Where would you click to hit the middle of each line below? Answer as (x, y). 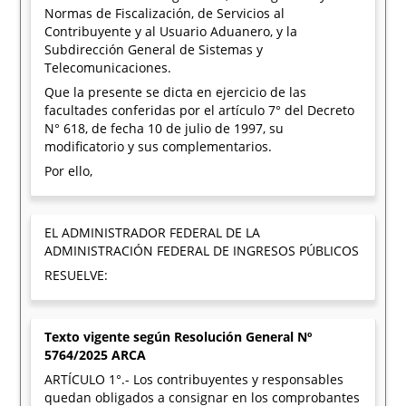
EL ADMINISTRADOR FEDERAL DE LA (153, 232)
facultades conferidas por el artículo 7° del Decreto (200, 110)
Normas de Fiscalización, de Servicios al (165, 13)
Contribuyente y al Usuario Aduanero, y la (171, 31)
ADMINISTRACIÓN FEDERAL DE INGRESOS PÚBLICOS (202, 251)
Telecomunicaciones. (108, 68)
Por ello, (69, 171)
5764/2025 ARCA (96, 355)
